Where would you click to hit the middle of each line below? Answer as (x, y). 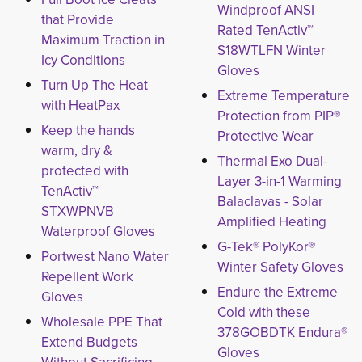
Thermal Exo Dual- (272, 161)
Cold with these (263, 312)
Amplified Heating (271, 221)
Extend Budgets (89, 342)
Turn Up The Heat (95, 85)
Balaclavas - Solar (270, 201)
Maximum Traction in (103, 40)
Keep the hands (88, 130)
